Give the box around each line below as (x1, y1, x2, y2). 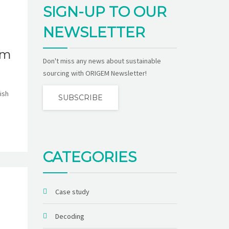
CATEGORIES (42, 148, 136, 166)
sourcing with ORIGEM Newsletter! (42, 68, 147, 78)
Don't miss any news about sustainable (42, 56, 161, 65)
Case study (55, 187, 89, 196)
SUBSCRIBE (58, 93, 103, 102)
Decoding (55, 211, 84, 221)
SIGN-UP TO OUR (42, 3, 167, 20)
